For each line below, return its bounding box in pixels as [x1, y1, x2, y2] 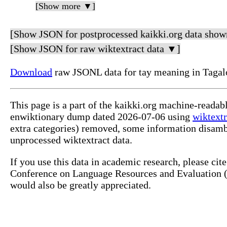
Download [10, 66, 52, 78]
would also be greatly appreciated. [10, 179, 151, 191]
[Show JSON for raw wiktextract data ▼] [10, 43, 180, 55]
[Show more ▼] [35, 1, 95, 12]
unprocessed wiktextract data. [10, 134, 132, 146]
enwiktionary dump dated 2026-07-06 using [10, 111, 193, 123]
